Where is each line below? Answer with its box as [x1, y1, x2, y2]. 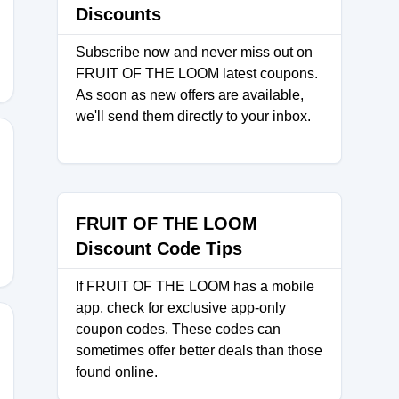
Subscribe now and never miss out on [76, 45, 313, 60]
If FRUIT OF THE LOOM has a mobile [76, 279, 314, 294]
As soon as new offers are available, [76, 87, 304, 102]
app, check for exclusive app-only [76, 300, 286, 315]
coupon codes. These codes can [76, 322, 281, 337]
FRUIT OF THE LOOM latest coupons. [76, 66, 318, 81]
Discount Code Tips [76, 239, 242, 258]
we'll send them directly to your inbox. [76, 109, 311, 124]
